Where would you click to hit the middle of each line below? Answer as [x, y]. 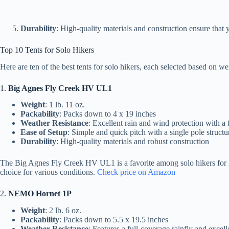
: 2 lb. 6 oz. [63, 211]
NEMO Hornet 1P [40, 194]
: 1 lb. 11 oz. [65, 105]
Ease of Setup [44, 132]
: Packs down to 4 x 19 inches [108, 114]
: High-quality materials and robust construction [133, 142]
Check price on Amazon [136, 172]
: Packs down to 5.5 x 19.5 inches [114, 220]
